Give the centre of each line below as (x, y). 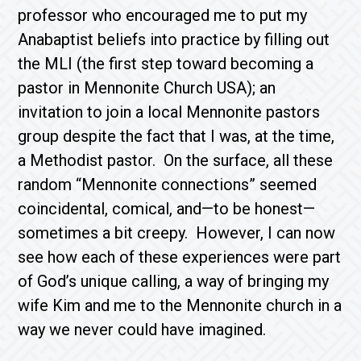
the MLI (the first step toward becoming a (166, 64)
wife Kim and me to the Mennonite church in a (180, 305)
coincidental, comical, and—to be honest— (167, 209)
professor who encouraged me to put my (163, 15)
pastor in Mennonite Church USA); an (147, 88)
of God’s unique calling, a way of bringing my (174, 281)
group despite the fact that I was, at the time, (176, 136)
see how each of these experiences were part (180, 257)
